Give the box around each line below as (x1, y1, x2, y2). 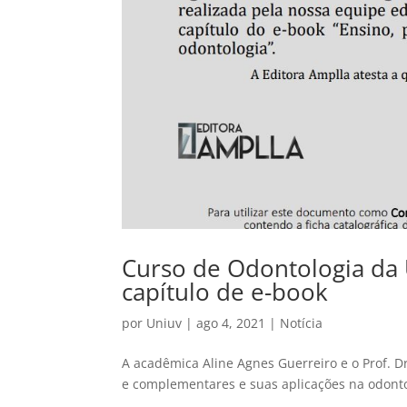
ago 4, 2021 (196, 314, 266, 333)
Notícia (280, 314, 323, 333)
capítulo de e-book (122, 275, 329, 309)
